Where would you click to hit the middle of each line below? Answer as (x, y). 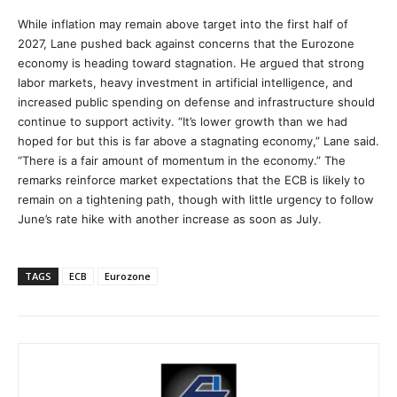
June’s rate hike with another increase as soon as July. (170, 219)
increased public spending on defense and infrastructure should (196, 102)
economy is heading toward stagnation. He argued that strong (191, 63)
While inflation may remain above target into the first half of (183, 24)
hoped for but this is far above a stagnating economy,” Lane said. (198, 141)
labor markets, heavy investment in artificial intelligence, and (185, 82)
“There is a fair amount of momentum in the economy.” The (182, 160)
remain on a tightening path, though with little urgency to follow (196, 199)
